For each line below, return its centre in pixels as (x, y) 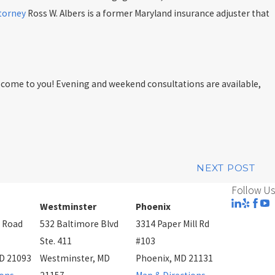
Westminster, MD (75, 258)
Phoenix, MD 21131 (175, 258)
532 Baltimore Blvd (79, 224)
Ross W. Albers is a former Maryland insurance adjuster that (148, 13)
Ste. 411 (56, 241)
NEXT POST (226, 168)
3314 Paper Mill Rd (173, 224)
